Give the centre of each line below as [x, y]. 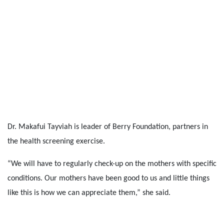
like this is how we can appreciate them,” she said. [90, 193]
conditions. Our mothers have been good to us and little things [108, 178]
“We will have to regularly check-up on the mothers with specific [112, 164]
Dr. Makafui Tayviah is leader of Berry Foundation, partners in [108, 127]
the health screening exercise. [56, 141]
